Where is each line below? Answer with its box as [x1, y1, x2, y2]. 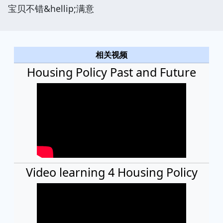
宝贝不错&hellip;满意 [8, 2, 94, 14]
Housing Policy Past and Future [27, 64, 196, 80]
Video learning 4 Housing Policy [25, 164, 198, 180]
